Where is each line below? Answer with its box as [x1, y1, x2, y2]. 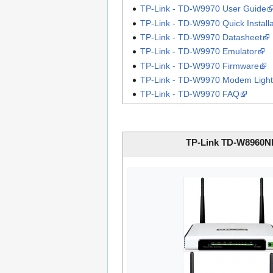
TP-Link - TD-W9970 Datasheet [140, 32, 262, 42]
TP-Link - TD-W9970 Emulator [140, 46, 257, 57]
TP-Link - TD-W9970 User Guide [140, 4, 266, 14]
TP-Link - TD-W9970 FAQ [140, 89, 239, 99]
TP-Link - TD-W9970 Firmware [140, 60, 259, 71]
